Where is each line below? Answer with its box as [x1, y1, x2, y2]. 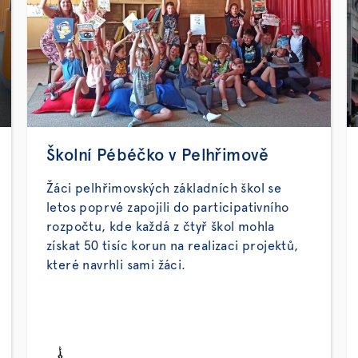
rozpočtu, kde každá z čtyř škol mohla [46, 221, 275, 233]
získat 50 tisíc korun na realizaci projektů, [46, 240, 299, 253]
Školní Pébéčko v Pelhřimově [46, 147, 269, 164]
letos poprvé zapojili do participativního [46, 201, 289, 214]
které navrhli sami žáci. [46, 259, 186, 272]
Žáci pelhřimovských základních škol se [46, 182, 282, 195]
